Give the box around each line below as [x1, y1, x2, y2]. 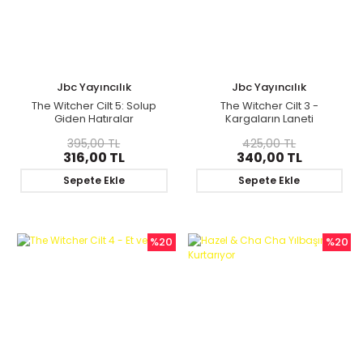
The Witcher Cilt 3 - [220, 97, 318, 113]
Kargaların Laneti [224, 110, 314, 126]
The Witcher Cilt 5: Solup [31, 97, 156, 113]
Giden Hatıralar [53, 110, 134, 126]
